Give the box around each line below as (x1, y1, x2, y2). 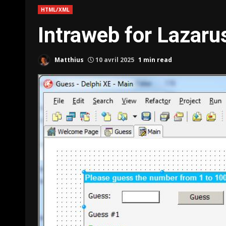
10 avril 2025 (94, 55, 136, 64)
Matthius (53, 55, 84, 64)
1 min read (138, 55, 172, 64)
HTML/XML (41, 6, 70, 13)
